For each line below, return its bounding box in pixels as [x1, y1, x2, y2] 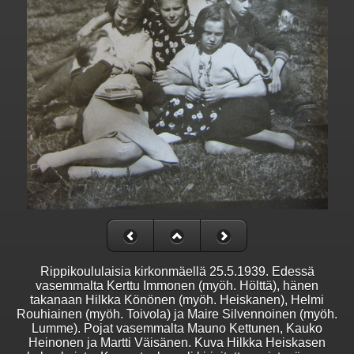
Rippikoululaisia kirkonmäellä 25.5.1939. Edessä [40, 265, 314, 279]
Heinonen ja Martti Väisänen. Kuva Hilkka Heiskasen [28, 336, 326, 350]
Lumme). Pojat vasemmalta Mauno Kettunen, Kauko [32, 322, 322, 336]
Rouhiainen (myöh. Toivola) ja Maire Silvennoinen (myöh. [17, 307, 337, 322]
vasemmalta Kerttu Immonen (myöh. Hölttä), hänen [36, 279, 318, 293]
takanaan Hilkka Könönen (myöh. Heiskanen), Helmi [30, 293, 324, 307]
